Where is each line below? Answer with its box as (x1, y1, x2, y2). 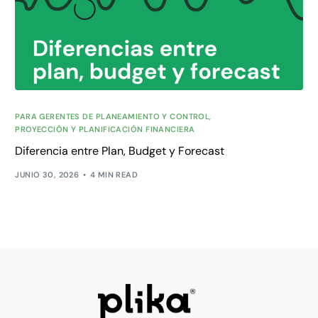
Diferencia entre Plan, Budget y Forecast (15, 143, 225, 159)
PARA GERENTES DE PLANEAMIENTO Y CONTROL (15, 111, 210, 122)
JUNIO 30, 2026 (15, 169, 79, 180)
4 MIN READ (89, 169, 138, 180)
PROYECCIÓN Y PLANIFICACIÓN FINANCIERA (15, 124, 195, 135)
